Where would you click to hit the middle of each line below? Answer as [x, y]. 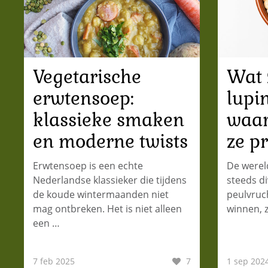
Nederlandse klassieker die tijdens [110, 180]
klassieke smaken [109, 120]
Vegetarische [87, 77]
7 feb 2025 [54, 261]
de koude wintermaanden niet [101, 194]
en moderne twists [110, 141]
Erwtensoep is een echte [88, 165]
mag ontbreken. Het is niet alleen [107, 208]
